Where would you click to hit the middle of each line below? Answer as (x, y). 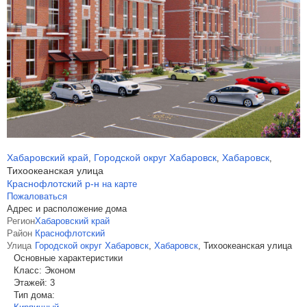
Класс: (28, 270)
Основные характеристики (68, 258)
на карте (120, 184)
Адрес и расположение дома (67, 209)
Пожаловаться (37, 196)
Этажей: (30, 283)
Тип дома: (34, 295)
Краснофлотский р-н (54, 184)
